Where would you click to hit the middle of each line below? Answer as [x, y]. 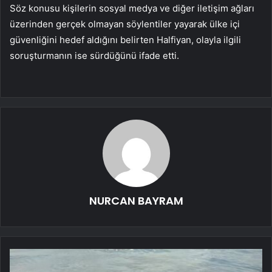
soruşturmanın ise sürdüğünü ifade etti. [94, 56]
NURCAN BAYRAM [136, 201]
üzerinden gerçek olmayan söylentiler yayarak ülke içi [125, 24]
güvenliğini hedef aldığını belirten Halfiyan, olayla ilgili [125, 40]
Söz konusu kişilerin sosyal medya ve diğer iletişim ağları [132, 8]
